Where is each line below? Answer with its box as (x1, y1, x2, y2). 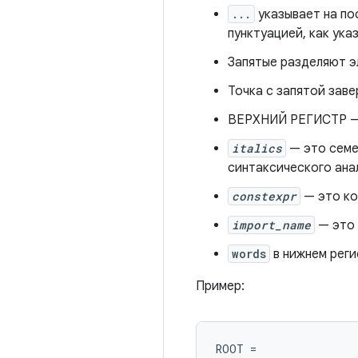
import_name (232, 217, 311, 233)
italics (232, 141, 282, 156)
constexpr (232, 189, 296, 204)
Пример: (196, 278, 245, 294)
